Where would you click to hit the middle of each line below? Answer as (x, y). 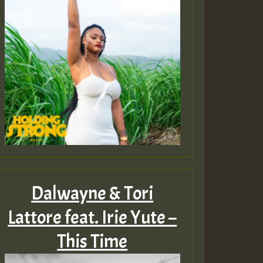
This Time (92, 242)
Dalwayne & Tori (92, 193)
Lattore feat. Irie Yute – (92, 218)
